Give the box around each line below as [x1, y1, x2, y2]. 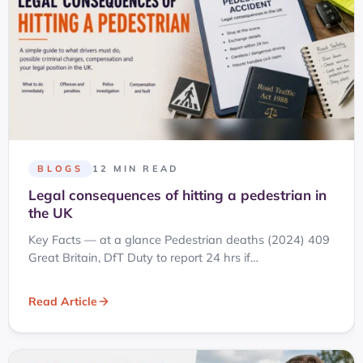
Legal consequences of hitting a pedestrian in [28, 186, 327, 203]
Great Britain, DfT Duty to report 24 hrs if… [28, 249, 258, 265]
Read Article [28, 294, 97, 310]
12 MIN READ [92, 162, 178, 174]
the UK [28, 203, 72, 221]
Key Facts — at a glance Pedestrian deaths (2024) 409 [28, 231, 330, 247]
